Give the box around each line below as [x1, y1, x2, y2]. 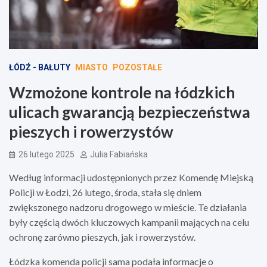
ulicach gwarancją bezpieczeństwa [9, 102, 250, 122]
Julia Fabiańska [90, 149, 148, 159]
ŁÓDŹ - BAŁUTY [9, 62, 70, 72]
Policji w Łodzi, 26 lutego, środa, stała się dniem [9, 186, 201, 198]
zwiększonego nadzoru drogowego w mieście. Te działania [9, 201, 247, 213]
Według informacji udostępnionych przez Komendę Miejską [9, 171, 253, 183]
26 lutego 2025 [18, 149, 74, 159]
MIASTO [75, 62, 108, 72]
